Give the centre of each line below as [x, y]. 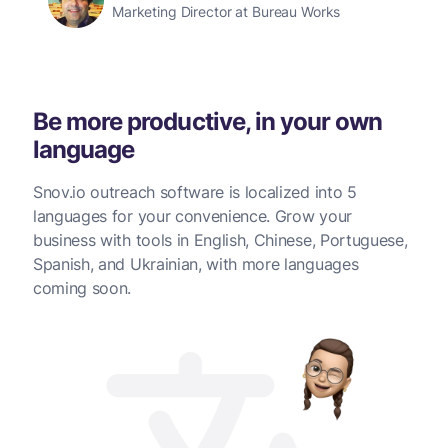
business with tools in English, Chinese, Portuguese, [220, 239]
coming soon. [82, 287]
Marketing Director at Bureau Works [226, 11]
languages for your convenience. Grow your [192, 215]
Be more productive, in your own [208, 121]
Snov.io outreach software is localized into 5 [195, 191]
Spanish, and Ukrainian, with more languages [196, 263]
